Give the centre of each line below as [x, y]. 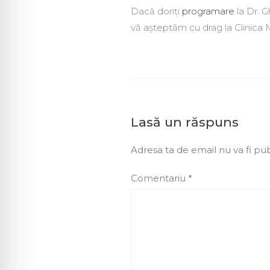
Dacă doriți [156, 11]
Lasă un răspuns [185, 122]
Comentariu [159, 178]
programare [209, 11]
